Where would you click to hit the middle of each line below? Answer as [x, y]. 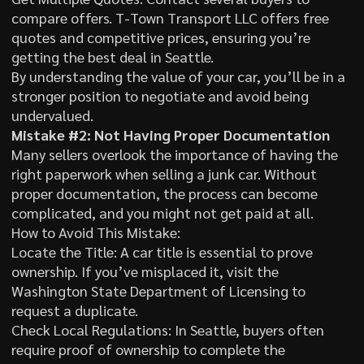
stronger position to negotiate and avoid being [160, 95]
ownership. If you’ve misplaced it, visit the [145, 271]
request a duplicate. [74, 310]
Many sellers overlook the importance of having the [174, 154]
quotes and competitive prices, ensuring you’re [160, 37]
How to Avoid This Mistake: [95, 232]
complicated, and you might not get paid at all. [162, 212]
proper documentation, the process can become [164, 193]
